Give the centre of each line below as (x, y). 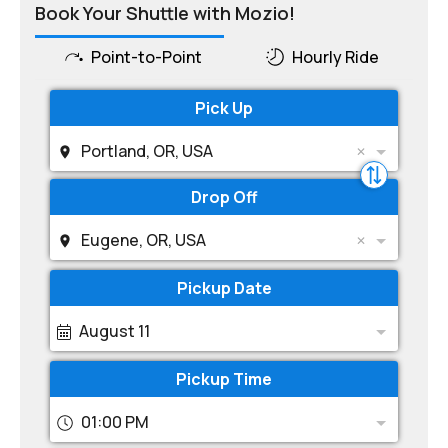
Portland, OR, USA (147, 151)
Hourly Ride (336, 57)
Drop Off (224, 197)
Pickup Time (224, 379)
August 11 (114, 331)
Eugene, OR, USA (143, 240)
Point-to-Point (146, 57)
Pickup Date (224, 288)
